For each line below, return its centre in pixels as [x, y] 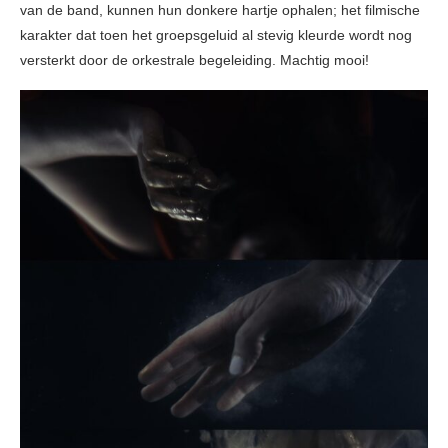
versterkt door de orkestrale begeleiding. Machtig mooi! [194, 60]
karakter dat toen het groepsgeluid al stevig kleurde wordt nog [216, 35]
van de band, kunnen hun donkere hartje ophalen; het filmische [220, 10]
